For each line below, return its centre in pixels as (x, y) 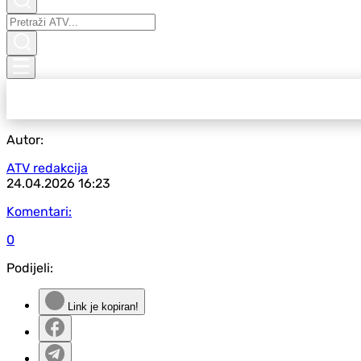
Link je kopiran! (102, 307)
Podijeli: (30, 268)
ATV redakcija (47, 168)
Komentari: (39, 212)
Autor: (25, 140)
